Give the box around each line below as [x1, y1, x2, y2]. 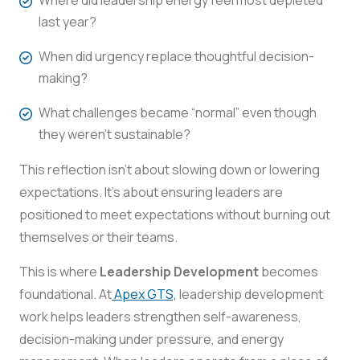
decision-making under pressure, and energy [19, 329, 284, 348]
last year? [39, 12, 96, 31]
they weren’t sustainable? [39, 125, 190, 143]
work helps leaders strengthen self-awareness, [19, 307, 301, 325]
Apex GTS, [112, 284, 177, 303]
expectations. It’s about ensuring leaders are [19, 182, 283, 201]
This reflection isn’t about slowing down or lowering [19, 160, 320, 178]
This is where [19, 262, 100, 280]
